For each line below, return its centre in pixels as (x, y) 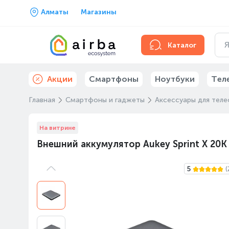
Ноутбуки (175, 79)
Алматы (55, 12)
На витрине (58, 128)
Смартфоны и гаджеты (105, 100)
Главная (42, 100)
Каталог (182, 45)
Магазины (99, 12)
